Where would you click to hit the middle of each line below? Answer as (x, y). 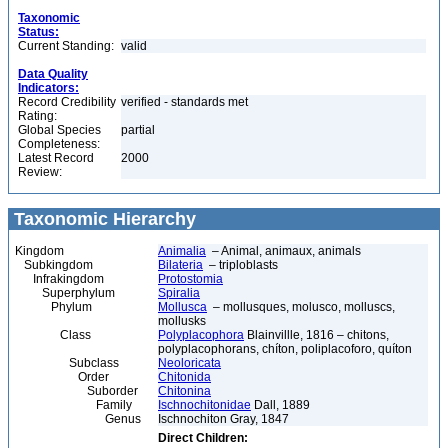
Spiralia (179, 293)
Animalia (182, 251)
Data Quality (53, 74)
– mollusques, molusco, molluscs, (301, 307)
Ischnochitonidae (204, 405)
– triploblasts (240, 265)
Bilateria (180, 265)
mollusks (182, 321)
